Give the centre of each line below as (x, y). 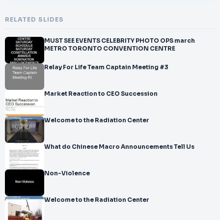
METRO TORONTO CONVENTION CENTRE (110, 49)
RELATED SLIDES (34, 20)
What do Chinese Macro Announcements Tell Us (119, 147)
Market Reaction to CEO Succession (101, 94)
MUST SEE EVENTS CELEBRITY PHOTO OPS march (120, 41)
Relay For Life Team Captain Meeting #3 (106, 67)
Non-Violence (67, 173)
